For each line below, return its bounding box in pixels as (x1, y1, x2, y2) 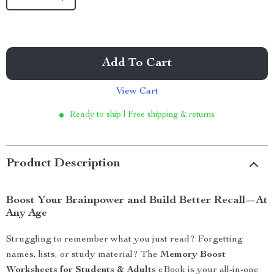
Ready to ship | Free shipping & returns (70, 111, 215, 119)
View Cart (116, 87, 158, 97)
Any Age (6, 208, 47, 219)
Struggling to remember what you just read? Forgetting (6, 235, 243, 245)
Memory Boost (160, 250, 226, 260)
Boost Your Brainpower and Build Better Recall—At (6, 195, 268, 206)
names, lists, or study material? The (6, 250, 160, 260)
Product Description (6, 158, 120, 170)
